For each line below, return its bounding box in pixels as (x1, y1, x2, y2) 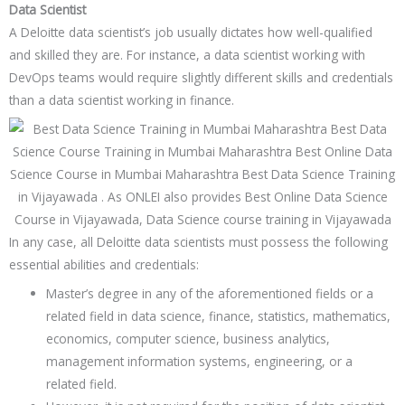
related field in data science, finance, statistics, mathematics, (46, 307, 391, 325)
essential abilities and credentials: (9, 256, 199, 274)
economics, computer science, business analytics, (46, 330, 331, 348)
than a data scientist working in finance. (9, 91, 234, 109)
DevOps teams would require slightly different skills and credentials (9, 69, 393, 87)
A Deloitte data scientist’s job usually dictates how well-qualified (9, 24, 372, 42)
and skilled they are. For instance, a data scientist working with (9, 46, 365, 64)
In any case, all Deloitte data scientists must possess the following (9, 233, 388, 251)
